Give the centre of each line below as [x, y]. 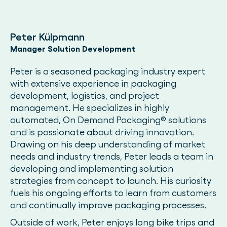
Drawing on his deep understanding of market [108, 144]
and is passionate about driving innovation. [102, 132]
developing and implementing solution [92, 168]
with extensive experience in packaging [93, 83]
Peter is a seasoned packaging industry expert [108, 71]
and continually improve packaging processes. [108, 205]
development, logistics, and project [85, 96]
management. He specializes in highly [90, 108]
